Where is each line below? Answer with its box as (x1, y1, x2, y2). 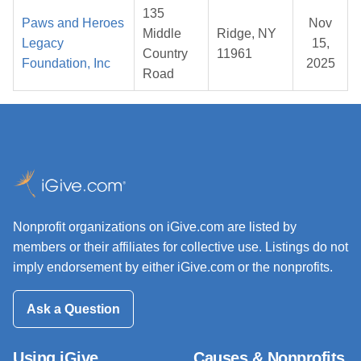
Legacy (22, 36, 64, 51)
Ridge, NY (217, 27, 276, 41)
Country (143, 47, 188, 61)
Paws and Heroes (22, 16, 124, 31)
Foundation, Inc (22, 56, 110, 71)
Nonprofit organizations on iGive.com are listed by (13, 220, 297, 234)
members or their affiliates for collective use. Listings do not (13, 240, 348, 255)
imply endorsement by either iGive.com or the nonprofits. (13, 260, 333, 275)
